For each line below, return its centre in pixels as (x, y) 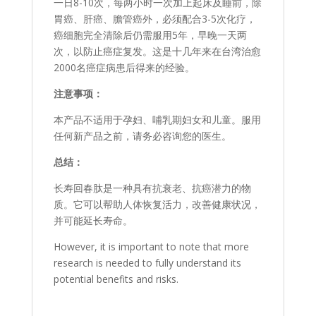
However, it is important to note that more (151, 247)
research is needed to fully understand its (147, 263)
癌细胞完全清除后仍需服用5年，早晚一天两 (150, 35)
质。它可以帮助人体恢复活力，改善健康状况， (157, 205)
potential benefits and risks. (116, 279)
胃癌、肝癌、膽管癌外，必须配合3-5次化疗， (154, 19)
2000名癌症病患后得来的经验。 (124, 68)
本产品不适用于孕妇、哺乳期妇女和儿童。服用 (157, 120)
